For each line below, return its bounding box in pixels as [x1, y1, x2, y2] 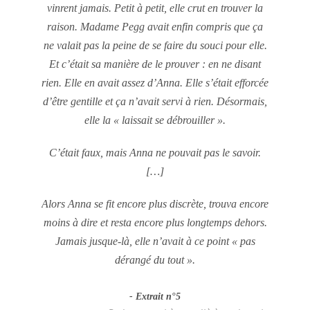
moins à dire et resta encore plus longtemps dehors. [43, 217, 267, 228]
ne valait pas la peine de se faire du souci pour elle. [43, 39, 267, 51]
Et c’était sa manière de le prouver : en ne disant [49, 58, 261, 70]
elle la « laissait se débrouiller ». [84, 114, 226, 126]
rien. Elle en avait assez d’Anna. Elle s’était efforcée [42, 77, 268, 89]
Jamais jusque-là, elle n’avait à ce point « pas [55, 235, 255, 247]
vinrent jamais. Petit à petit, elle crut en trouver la [47, 2, 263, 14]
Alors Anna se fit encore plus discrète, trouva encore [42, 198, 268, 210]
